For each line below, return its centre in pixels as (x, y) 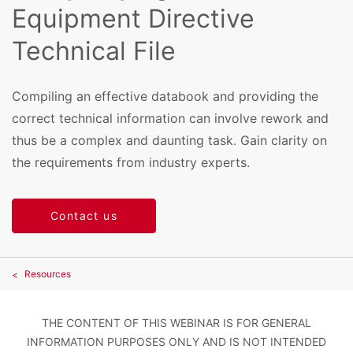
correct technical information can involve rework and (170, 118)
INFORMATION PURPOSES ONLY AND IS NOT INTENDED (176, 342)
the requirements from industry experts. (131, 162)
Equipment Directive (133, 19)
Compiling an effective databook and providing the (165, 96)
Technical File (94, 51)
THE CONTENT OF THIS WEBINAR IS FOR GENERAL (176, 323)
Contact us (84, 216)
